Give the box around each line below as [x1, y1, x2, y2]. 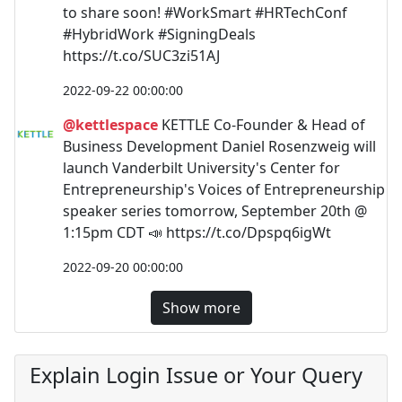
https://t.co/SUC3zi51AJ [63, 46, 220, 66]
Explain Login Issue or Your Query [30, 361, 363, 389]
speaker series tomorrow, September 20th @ [63, 201, 367, 221]
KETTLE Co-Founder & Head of [158, 115, 365, 135]
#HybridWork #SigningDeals [63, 24, 256, 44]
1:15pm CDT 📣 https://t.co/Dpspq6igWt [63, 223, 331, 242]
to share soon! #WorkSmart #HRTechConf [63, 3, 347, 22]
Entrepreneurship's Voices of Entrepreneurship [63, 179, 385, 199]
